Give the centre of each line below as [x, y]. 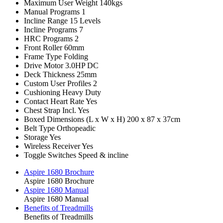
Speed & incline [102, 155]
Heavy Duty [81, 93]
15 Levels [84, 21]
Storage [36, 137]
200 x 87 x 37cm [153, 119]
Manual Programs [52, 12]
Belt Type [39, 128]
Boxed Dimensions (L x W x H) [74, 119]
